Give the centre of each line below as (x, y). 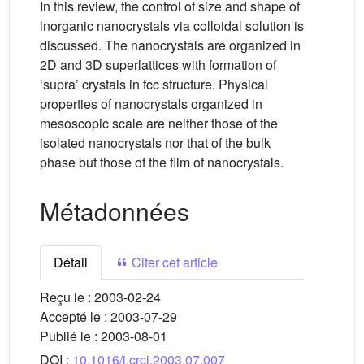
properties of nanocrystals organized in (151, 104)
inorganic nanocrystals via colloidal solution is (172, 26)
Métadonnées (115, 211)
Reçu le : (67, 297)
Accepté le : (75, 316)
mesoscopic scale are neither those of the (159, 123)
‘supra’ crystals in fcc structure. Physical (154, 84)
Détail (71, 262)
